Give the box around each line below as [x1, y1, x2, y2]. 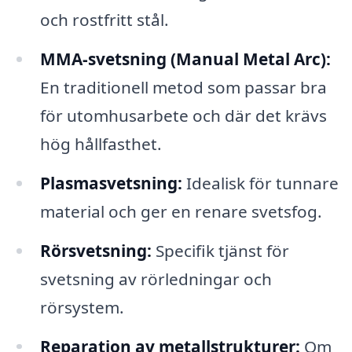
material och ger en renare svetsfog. [39, 200, 322, 222]
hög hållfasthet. [39, 132, 162, 155]
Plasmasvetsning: [39, 171, 182, 194]
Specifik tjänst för [151, 239, 289, 262]
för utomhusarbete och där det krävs [39, 104, 327, 126]
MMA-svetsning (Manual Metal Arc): [39, 47, 331, 70]
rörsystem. [39, 295, 124, 318]
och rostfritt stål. [39, 9, 169, 31]
